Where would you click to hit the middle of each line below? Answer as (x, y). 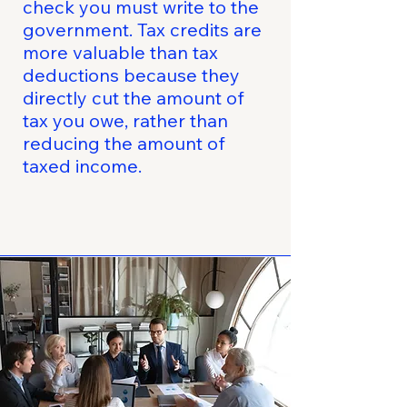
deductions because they (131, 75)
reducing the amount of (124, 143)
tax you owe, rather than (125, 120)
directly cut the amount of (134, 98)
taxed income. (82, 166)
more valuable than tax (120, 52)
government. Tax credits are (142, 30)
